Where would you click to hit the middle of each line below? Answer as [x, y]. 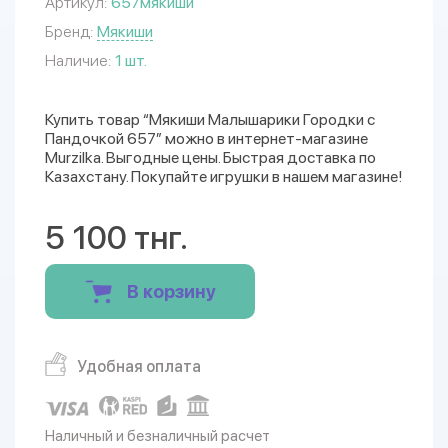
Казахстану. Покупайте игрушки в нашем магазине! [224, 176]
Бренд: [69, 31]
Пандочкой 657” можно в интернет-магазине [206, 138]
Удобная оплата [139, 366]
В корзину [171, 291]
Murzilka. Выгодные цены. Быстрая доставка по [210, 157]
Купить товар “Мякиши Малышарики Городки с [210, 119]
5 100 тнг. [116, 237]
